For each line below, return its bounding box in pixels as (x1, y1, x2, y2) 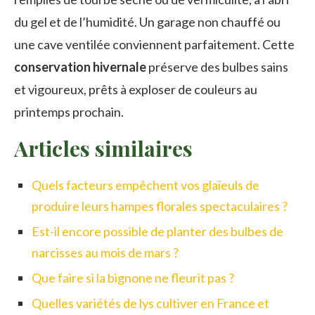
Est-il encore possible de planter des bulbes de (32, 224, 283, 240)
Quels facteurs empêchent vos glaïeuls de (32, 177, 259, 193)
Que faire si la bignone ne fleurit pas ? (32, 270, 234, 286)
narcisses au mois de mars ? (32, 245, 179, 261)
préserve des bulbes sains (146, 59, 288, 75)
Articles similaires (14, 134, 193, 163)
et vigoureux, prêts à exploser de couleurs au (14, 82, 257, 98)
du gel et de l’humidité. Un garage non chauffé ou (14, 14, 281, 30)
